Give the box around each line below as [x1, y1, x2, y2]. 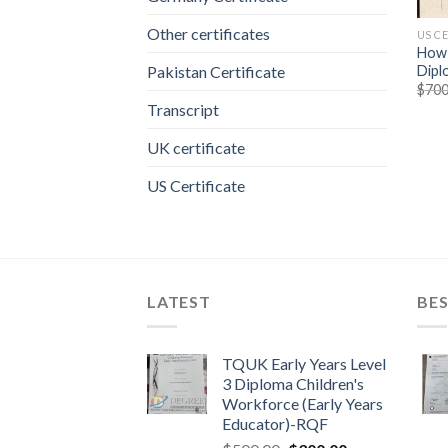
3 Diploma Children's [222, 374, 364, 393]
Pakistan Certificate [147, 62, 285, 82]
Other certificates [147, 24, 270, 44]
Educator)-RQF [222, 414, 328, 433]
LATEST [147, 292, 211, 312]
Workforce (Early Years [222, 394, 383, 413]
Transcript [147, 100, 219, 120]
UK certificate [147, 138, 245, 158]
